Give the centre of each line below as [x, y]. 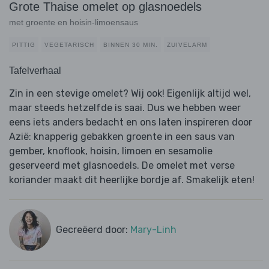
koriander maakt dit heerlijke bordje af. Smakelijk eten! [132, 180]
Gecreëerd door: [93, 230]
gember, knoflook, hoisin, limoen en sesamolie [111, 151]
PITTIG [24, 45]
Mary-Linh [153, 230]
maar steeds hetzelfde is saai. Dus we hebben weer [125, 108]
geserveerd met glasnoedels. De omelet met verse [122, 166]
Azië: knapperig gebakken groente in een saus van [122, 137]
